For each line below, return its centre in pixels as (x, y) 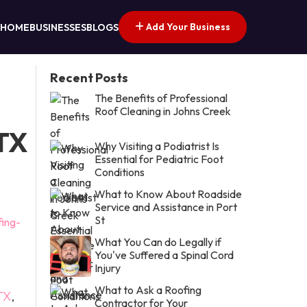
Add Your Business (187, 26)
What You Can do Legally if (158, 242)
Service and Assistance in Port (166, 207)
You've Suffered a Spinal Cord (164, 255)
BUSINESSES (58, 28)
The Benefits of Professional (161, 98)
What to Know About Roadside (169, 194)
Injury (108, 268)
